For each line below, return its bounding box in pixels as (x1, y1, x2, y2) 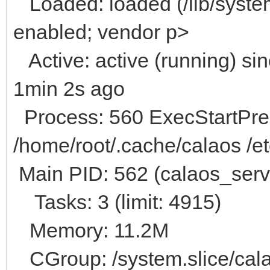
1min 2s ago (13, 77, 125, 100)
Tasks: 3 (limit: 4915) (13, 190, 221, 213)
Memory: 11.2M (13, 218, 169, 242)
